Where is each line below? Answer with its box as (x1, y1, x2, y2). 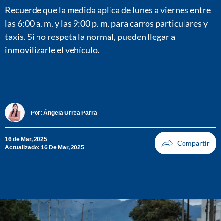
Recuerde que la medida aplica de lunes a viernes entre (5, 4, 211, 15)
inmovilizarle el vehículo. (5, 44, 100, 55)
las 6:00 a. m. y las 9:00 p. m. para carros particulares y (5, 17, 208, 29)
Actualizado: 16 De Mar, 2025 (5, 144, 84, 151)
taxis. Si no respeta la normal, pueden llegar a (5, 31, 175, 42)
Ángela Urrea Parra (43, 109, 97, 116)
